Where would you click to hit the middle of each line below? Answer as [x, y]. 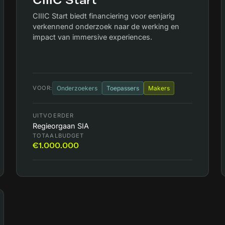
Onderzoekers [77, 88]
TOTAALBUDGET [59, 136]
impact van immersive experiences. [92, 37]
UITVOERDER [53, 116]
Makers [159, 88]
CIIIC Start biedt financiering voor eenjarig [104, 16]
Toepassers [123, 88]
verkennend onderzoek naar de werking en [106, 26]
